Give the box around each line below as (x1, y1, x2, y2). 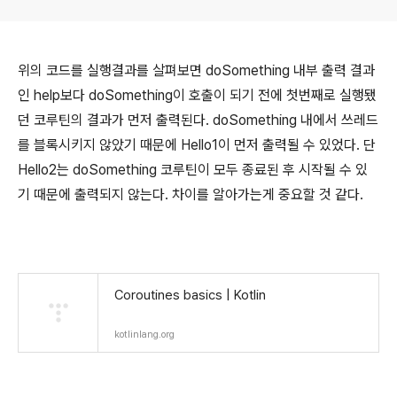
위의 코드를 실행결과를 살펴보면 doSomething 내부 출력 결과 (18, 62, 375, 79)
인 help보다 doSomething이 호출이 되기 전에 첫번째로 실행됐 (18, 87, 377, 104)
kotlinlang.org (114, 329, 175, 340)
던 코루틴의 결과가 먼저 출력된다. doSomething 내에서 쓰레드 (18, 112, 378, 128)
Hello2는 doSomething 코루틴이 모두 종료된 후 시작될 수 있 (18, 161, 368, 178)
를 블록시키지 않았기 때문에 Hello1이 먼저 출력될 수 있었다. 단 (18, 136, 376, 153)
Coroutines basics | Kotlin (114, 287, 266, 303)
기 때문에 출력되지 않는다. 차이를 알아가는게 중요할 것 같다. (18, 186, 363, 203)
